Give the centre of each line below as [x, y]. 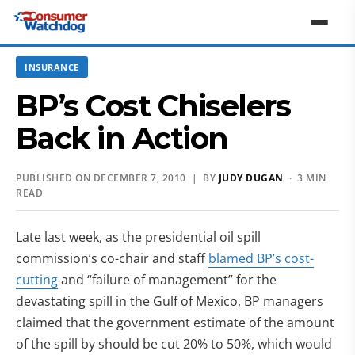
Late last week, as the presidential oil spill [138, 237]
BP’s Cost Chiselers [153, 106]
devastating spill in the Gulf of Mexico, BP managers [170, 301]
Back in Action [122, 138]
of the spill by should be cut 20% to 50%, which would [174, 344]
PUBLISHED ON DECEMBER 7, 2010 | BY [117, 178]
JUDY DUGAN [251, 178]
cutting [37, 280]
